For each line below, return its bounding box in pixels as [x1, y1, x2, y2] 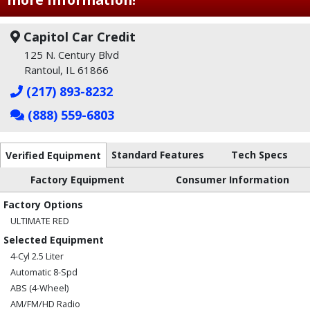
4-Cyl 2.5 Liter [10, 250, 64, 262]
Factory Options [3, 198, 83, 211]
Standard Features [111, 148, 204, 161]
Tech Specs [231, 148, 288, 161]
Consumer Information [176, 173, 289, 186]
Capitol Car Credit [19, 28, 136, 45]
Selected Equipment [3, 233, 104, 246]
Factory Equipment [30, 173, 125, 186]
